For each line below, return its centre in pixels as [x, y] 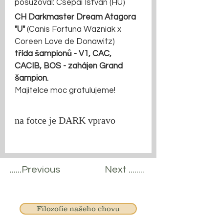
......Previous [35, 170]
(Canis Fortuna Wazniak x [75, 29]
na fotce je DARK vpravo [65, 121]
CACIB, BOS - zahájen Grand [70, 66]
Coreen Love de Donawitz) [65, 42]
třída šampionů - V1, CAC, [64, 54]
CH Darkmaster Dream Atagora [76, 17]
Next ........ [124, 170]
